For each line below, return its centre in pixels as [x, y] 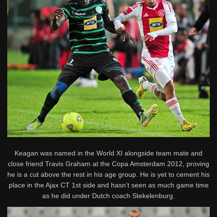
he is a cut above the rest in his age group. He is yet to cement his [108, 174]
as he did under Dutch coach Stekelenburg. [108, 195]
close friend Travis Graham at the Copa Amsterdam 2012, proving [108, 163]
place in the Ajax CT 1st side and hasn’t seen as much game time [108, 185]
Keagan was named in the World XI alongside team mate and [108, 153]
